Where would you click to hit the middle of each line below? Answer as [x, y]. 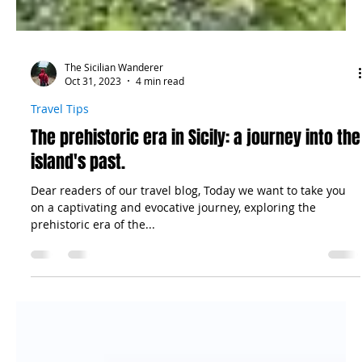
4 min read [160, 291]
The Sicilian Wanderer [114, 277]
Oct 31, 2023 [93, 291]
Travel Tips [60, 319]
